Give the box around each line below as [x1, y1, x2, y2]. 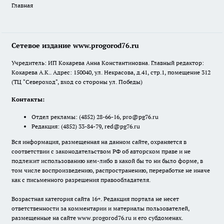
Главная [11, 1, 33, 9]
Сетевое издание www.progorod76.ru [11, 41, 139, 50]
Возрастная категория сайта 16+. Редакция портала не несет [11, 195, 179, 203]
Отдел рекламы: [31, 113, 79, 121]
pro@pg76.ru [122, 113, 158, 121]
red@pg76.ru [104, 122, 140, 130]
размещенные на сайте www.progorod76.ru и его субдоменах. [11, 214, 183, 222]
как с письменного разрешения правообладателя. [11, 176, 150, 184]
